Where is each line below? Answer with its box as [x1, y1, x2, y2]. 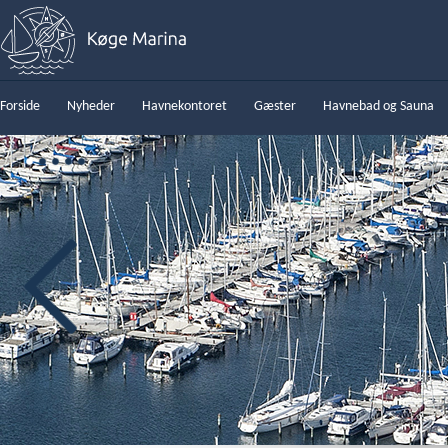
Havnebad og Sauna [323, 99, 434, 114]
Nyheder [67, 99, 115, 114]
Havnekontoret [142, 99, 227, 114]
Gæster [254, 99, 296, 114]
